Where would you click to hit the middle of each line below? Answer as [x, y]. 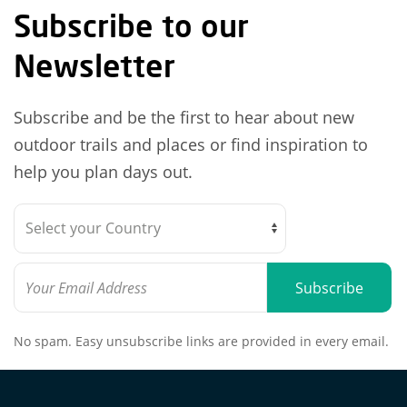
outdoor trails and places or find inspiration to [191, 145]
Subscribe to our [131, 25]
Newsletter [94, 65]
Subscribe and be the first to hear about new [184, 118]
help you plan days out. [103, 172]
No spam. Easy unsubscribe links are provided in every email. [201, 342]
